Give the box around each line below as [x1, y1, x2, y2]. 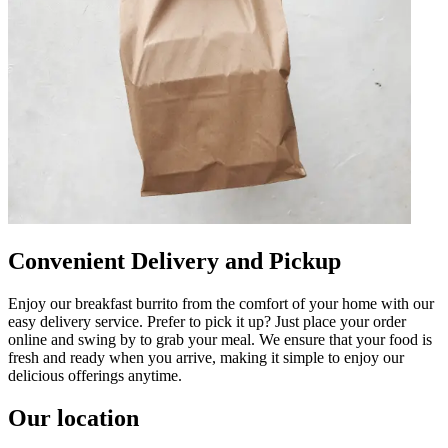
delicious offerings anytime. [8, 366, 182, 384]
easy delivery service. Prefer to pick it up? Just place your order [8, 312, 406, 330]
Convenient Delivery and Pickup [8, 247, 341, 274]
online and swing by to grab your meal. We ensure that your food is [8, 330, 432, 348]
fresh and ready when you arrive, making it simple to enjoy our [8, 348, 404, 366]
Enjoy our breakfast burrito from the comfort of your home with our [8, 294, 434, 312]
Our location [8, 404, 139, 431]
